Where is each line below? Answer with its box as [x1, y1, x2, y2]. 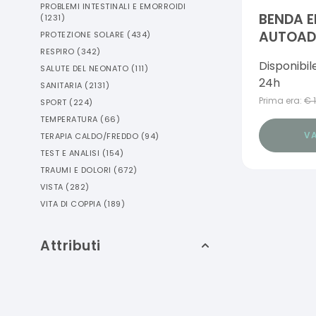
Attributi [40, 236, 101, 255]
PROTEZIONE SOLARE [40, 29, 125, 40]
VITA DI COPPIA [40, 198, 101, 209]
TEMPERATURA [40, 114, 98, 125]
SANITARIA [40, 80, 83, 91]
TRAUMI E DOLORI [40, 164, 111, 176]
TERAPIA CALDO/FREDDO [40, 130, 138, 142]
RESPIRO [40, 46, 75, 57]
